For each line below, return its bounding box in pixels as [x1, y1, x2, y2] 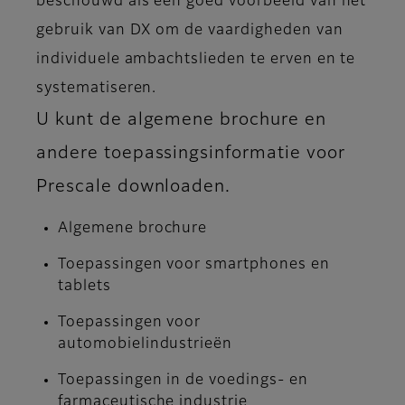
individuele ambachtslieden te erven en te [36, 52, 356, 67]
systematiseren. [36, 80, 157, 96]
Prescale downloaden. [36, 177, 231, 195]
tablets [58, 278, 111, 294]
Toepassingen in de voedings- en [58, 372, 308, 388]
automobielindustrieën [58, 336, 233, 352]
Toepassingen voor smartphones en [58, 257, 330, 272]
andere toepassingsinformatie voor [36, 144, 345, 162]
